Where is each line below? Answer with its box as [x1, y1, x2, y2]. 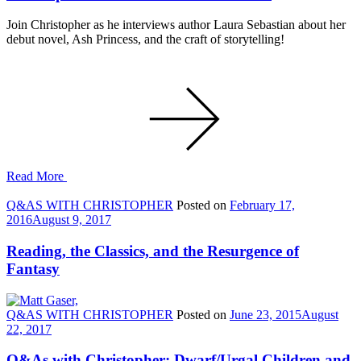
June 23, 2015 [230, 307, 301, 322]
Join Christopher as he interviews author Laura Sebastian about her [6, 18, 346, 32]
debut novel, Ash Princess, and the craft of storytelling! [6, 32, 284, 47]
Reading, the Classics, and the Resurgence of [6, 243, 299, 260]
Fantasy [6, 260, 60, 278]
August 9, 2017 [32, 213, 111, 227]
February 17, [230, 198, 295, 213]
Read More [6, 169, 67, 184]
